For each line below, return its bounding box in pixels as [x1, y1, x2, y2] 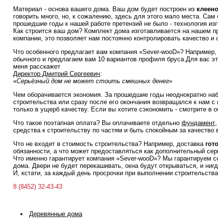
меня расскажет [13, 63, 60, 70]
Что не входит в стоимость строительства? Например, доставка [13, 140, 205, 147]
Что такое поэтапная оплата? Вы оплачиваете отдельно [13, 119, 182, 127]
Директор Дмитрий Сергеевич [13, 70, 100, 77]
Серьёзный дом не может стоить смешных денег [16, 77, 169, 85]
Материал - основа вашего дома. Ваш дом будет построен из [13, 5, 197, 13]
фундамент [181, 119, 215, 127]
